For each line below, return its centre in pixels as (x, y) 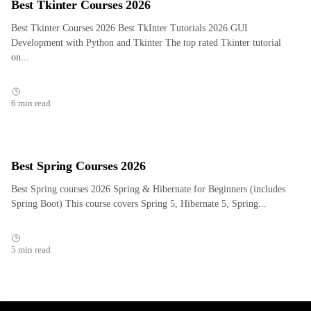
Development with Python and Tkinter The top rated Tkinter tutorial (146, 43)
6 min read (31, 103)
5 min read (31, 250)
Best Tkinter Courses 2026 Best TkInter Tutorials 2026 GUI (129, 28)
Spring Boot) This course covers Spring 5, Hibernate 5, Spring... (139, 204)
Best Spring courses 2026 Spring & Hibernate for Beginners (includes (148, 189)
